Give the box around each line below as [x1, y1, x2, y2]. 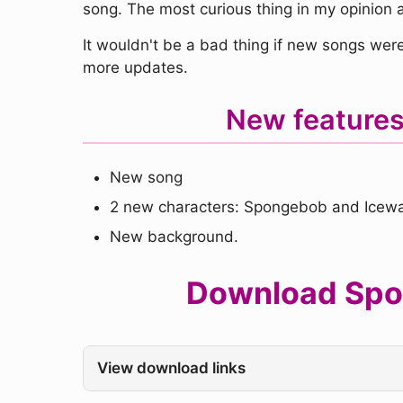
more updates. [83, 58, 188, 76]
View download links [97, 359, 246, 377]
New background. [110, 228, 238, 246]
